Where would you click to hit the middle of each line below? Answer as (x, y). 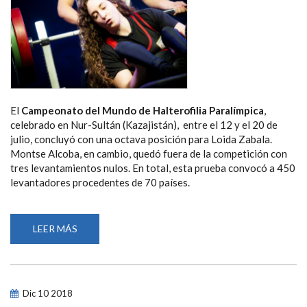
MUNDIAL (99, 296)
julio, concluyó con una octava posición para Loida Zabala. (141, 139)
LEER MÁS (55, 229)
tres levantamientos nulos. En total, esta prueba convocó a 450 (153, 168)
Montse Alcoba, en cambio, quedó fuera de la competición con (149, 154)
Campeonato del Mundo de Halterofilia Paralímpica (143, 111)
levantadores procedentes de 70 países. (100, 183)
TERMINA (99, 258)
